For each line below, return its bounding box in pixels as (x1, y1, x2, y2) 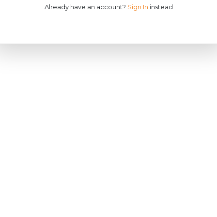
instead (148, 3, 173, 11)
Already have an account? (44, 3, 127, 11)
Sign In (127, 3, 148, 11)
